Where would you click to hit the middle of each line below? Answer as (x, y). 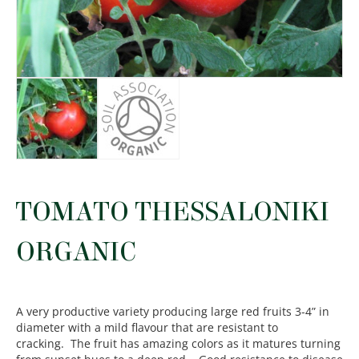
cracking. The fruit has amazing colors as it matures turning (178, 344)
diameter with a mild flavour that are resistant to (147, 328)
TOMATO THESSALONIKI (173, 212)
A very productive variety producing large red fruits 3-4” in (173, 312)
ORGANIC (76, 252)
